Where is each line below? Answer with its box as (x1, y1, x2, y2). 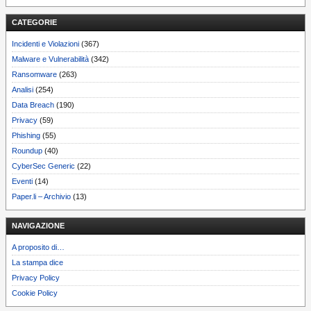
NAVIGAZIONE (12, 221, 65, 230)
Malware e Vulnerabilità (12, 54, 89, 63)
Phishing (12, 131, 40, 140)
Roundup (12, 146, 42, 155)
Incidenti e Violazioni (12, 39, 79, 48)
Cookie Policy (12, 288, 58, 297)
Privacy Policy (12, 273, 60, 282)
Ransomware (12, 69, 57, 78)
